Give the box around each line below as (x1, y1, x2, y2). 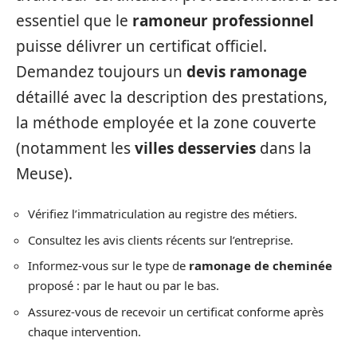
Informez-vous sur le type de (28, 257, 189, 273)
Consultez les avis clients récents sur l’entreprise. (28, 231, 293, 248)
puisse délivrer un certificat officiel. (16, 35, 267, 57)
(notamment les (16, 137, 135, 159)
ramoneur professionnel (132, 10, 314, 31)
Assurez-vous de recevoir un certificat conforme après (28, 303, 324, 320)
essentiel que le (16, 10, 132, 31)
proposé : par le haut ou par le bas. (28, 277, 219, 293)
